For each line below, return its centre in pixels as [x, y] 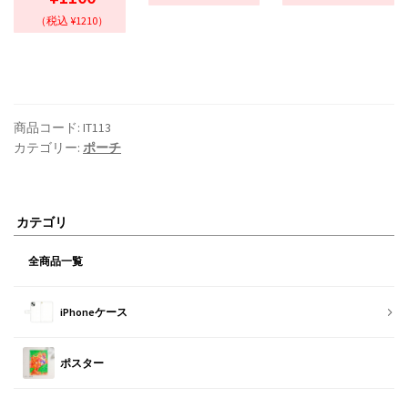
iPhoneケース [94, 312]
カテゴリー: [48, 148]
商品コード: [48, 128]
